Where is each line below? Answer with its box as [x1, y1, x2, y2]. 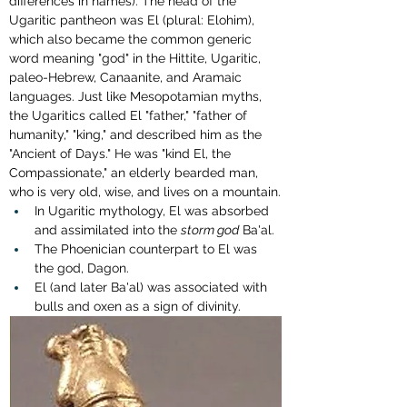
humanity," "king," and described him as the [9, 126, 265, 142]
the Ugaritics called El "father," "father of [9, 107, 251, 123]
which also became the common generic [9, 31, 255, 46]
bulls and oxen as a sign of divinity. [35, 298, 241, 313]
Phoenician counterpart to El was [61, 241, 261, 256]
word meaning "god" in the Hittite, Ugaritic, [9, 50, 264, 65]
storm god [181, 222, 239, 237]
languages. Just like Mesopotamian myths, [9, 88, 265, 104]
